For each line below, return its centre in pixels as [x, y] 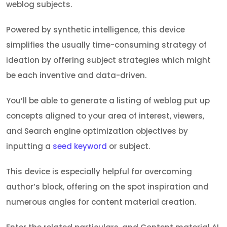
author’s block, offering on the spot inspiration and [107, 186]
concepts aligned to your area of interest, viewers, [105, 116]
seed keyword [80, 146]
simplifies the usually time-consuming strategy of [106, 45]
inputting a [29, 146]
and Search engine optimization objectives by [97, 131]
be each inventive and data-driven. [76, 75]
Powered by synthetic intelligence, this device [96, 29]
